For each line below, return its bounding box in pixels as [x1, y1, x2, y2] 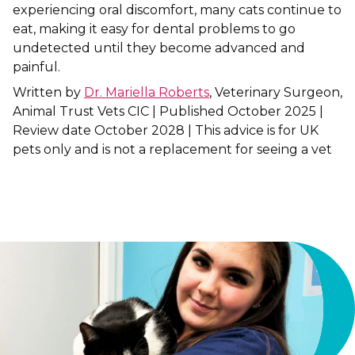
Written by [13, 85, 84, 100]
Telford [25, 126, 63, 140]
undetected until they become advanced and [13, 40, 305, 55]
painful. [13, 59, 63, 74]
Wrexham [25, 196, 80, 210]
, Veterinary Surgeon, [209, 85, 342, 100]
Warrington [25, 161, 88, 175]
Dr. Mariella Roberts [84, 85, 209, 100]
